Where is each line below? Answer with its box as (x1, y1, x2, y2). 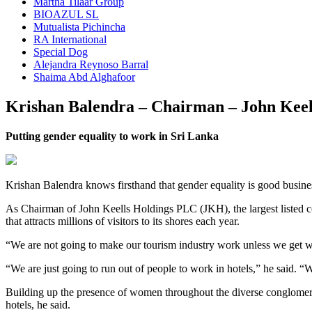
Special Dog (33, 45, 88, 58)
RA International (33, 33, 107, 45)
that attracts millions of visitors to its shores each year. (6, 214, 240, 227)
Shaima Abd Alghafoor (33, 70, 135, 83)
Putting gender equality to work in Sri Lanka (6, 130, 219, 142)
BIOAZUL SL (33, 8, 99, 20)
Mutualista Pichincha (33, 20, 125, 33)
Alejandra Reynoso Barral (33, 58, 148, 70)
